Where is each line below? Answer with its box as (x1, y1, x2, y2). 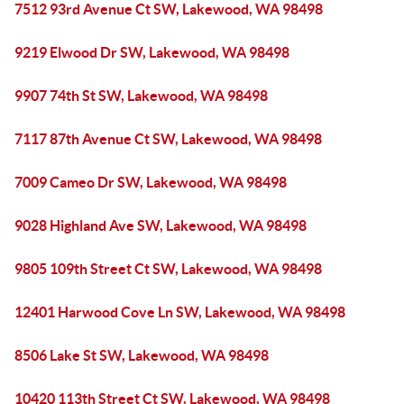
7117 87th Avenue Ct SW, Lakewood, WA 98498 (14, 131, 322, 147)
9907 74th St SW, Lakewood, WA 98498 (14, 87, 268, 104)
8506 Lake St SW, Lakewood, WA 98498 (14, 347, 269, 363)
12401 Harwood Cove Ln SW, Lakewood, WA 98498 (14, 304, 345, 320)
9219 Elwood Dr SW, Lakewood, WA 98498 (14, 44, 289, 60)
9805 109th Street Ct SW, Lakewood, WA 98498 (14, 261, 322, 277)
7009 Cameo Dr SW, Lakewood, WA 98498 (14, 174, 287, 190)
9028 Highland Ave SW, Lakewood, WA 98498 (14, 217, 307, 234)
